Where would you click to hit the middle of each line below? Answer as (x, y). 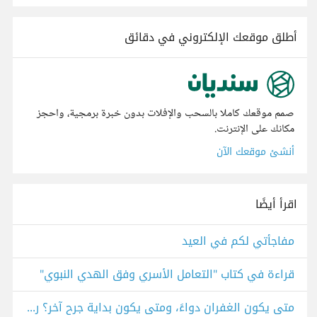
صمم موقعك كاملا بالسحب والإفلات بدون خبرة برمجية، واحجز (166, 114)
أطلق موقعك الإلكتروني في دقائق (211, 37)
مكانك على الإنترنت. (254, 129)
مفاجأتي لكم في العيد (238, 241)
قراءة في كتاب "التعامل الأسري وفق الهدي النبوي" (167, 275)
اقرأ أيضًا (276, 204)
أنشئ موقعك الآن (255, 152)
